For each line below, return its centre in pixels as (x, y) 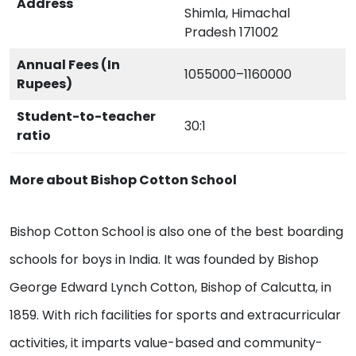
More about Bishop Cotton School (123, 180)
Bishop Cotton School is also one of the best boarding (176, 231)
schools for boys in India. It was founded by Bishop (164, 259)
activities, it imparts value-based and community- (166, 342)
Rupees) (44, 83)
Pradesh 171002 (231, 32)
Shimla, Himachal (237, 13)
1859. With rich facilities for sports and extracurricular (175, 315)
